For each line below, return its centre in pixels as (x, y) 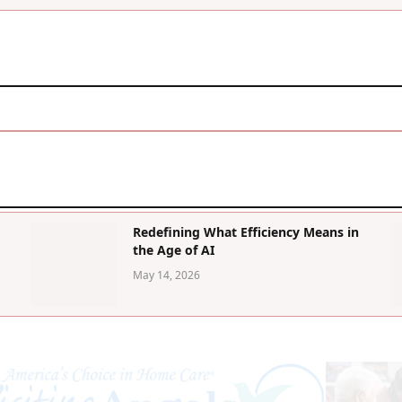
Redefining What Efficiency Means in (246, 232)
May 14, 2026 (167, 275)
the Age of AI (174, 250)
